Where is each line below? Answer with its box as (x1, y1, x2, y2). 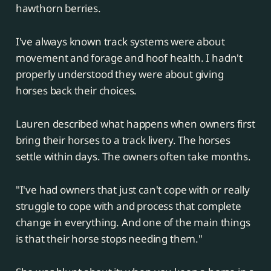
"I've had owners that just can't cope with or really (15, 183, 250, 197)
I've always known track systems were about (15, 34, 225, 49)
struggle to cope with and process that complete (15, 199, 241, 214)
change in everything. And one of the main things (15, 215, 250, 230)
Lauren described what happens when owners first (15, 117, 255, 131)
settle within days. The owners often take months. (15, 149, 251, 164)
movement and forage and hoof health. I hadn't (15, 51, 243, 65)
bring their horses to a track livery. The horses (15, 133, 230, 148)
